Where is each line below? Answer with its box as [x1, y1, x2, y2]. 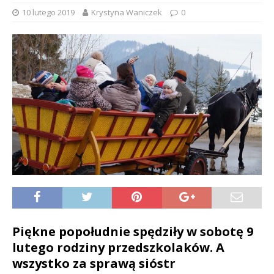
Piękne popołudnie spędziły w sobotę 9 [12, 223, 253, 240]
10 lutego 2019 [22, 7, 75, 18]
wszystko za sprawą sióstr [12, 254, 176, 272]
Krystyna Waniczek [91, 7, 162, 18]
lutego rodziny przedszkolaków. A [12, 239, 224, 256]
